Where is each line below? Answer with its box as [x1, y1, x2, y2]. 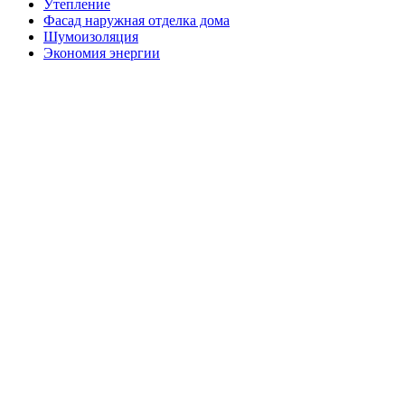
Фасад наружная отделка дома [43, 12, 230, 28]
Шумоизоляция [43, 28, 138, 44]
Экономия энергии [43, 44, 160, 61]
